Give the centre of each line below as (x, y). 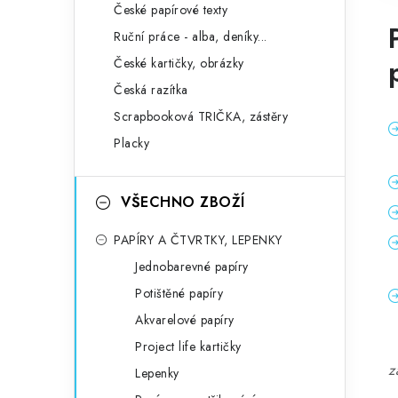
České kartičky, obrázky (179, 63)
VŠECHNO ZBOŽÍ (183, 202)
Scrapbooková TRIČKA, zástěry (201, 116)
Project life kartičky (188, 346)
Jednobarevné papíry (192, 267)
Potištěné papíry (179, 293)
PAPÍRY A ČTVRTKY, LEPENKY (198, 240)
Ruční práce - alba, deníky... (191, 36)
